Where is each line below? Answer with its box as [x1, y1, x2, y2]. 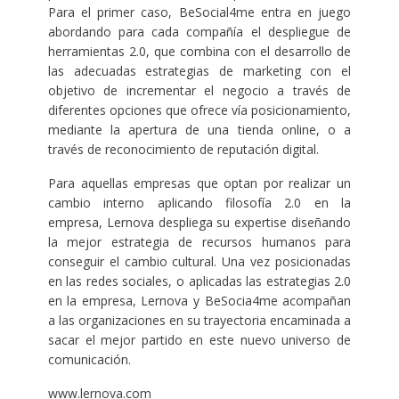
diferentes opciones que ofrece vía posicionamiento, [47, 102, 352, 119]
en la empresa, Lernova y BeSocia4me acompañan [47, 292, 352, 310]
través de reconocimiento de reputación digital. [47, 141, 319, 159]
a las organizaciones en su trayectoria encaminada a [47, 312, 352, 330]
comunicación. [47, 351, 131, 369]
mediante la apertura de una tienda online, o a [47, 121, 352, 139]
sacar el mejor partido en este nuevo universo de [47, 331, 352, 349]
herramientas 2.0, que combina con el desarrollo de [47, 43, 352, 61]
